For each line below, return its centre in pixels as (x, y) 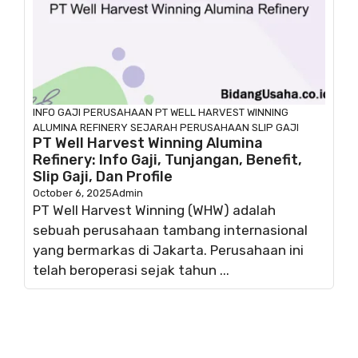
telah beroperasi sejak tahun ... (131, 270)
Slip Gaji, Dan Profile (103, 176)
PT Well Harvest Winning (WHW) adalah (154, 210)
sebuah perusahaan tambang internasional (170, 230)
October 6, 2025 (72, 193)
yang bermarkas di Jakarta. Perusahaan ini (168, 250)
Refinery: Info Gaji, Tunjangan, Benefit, (167, 159)
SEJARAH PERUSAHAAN (190, 127)
